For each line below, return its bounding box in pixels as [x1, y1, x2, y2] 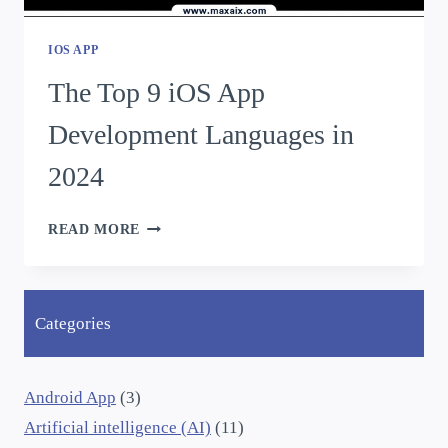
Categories [34, 314, 111, 334]
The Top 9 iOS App [48, 76, 265, 108]
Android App [24, 387, 116, 407]
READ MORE [48, 221, 141, 237]
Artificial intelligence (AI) [24, 417, 211, 437]
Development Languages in [48, 118, 354, 150]
